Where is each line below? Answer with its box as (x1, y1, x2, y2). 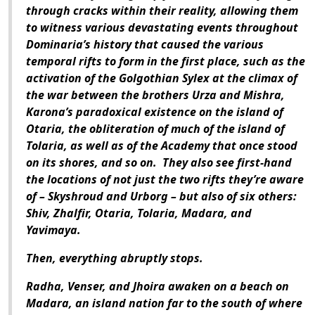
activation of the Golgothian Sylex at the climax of (26, 70, 297, 86)
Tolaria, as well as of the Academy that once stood (26, 138, 297, 154)
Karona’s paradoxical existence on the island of (26, 104, 283, 120)
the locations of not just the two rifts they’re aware (26, 172, 304, 188)
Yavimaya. (26, 222, 81, 238)
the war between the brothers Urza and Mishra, (26, 87, 285, 103)
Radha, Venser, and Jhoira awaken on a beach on (26, 278, 289, 295)
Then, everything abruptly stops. (26, 250, 203, 266)
